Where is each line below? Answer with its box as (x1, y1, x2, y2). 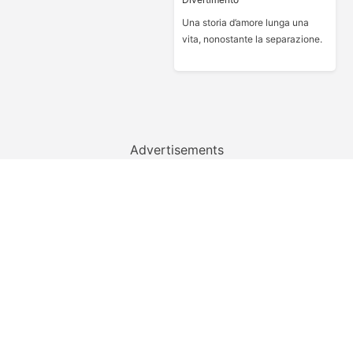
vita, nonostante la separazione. (181, 33, 322, 45)
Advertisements (129, 142, 224, 158)
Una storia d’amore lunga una (181, 17, 309, 28)
